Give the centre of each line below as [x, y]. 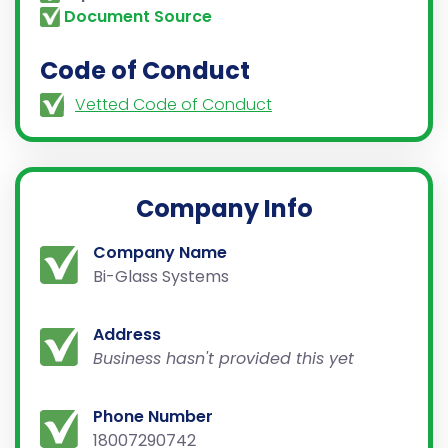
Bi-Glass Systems [160, 276]
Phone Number [152, 416]
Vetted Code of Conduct [173, 104]
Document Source [138, 16]
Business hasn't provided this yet [223, 358]
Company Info [224, 208]
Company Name [159, 252]
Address [126, 334]
